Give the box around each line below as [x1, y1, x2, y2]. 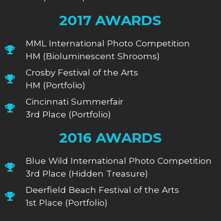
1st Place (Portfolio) [26, 197, 108, 208]
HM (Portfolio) [26, 79, 86, 90]
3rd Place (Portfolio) [26, 109, 111, 119]
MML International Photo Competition [26, 37, 190, 48]
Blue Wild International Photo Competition [26, 155, 212, 166]
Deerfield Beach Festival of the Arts [26, 184, 180, 195]
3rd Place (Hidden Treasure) [26, 168, 148, 179]
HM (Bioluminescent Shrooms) [26, 50, 160, 61]
